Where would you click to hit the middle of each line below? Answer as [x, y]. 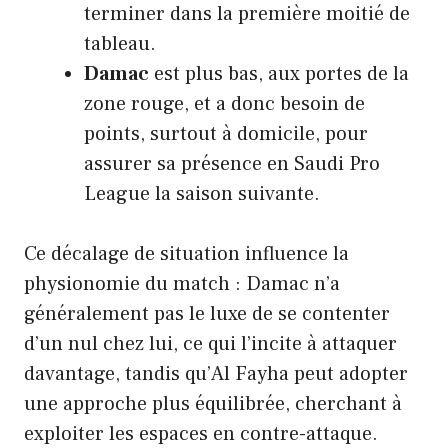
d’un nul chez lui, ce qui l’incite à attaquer [210, 343]
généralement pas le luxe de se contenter [207, 313]
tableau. [120, 43]
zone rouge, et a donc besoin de [224, 103]
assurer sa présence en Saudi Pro [232, 163]
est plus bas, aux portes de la [279, 73]
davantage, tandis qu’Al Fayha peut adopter [216, 373]
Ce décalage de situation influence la [186, 253]
